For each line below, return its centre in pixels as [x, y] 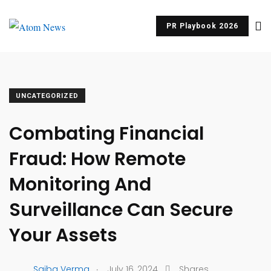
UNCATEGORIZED [47, 96]
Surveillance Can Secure [121, 210]
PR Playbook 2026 [202, 26]
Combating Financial [106, 134]
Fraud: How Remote [97, 159]
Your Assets [63, 235]
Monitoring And [80, 184]
